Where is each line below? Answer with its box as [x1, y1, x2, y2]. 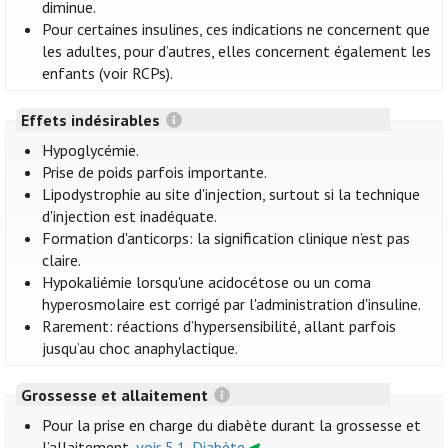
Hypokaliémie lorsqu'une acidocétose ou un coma [42, 272, 372, 293]
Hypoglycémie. [42, 140, 140, 161]
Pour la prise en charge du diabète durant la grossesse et [42, 415, 422, 436]
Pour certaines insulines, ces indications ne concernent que [42, 19, 431, 40]
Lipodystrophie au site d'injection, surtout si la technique [42, 184, 421, 205]
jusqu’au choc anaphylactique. [42, 338, 239, 359]
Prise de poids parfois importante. [42, 162, 268, 183]
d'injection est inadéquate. [42, 206, 218, 227]
